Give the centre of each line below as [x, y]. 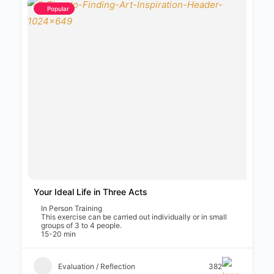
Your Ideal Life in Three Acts [91, 192]
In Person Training [72, 208]
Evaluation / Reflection [97, 266]
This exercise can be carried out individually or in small [134, 217]
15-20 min [58, 234]
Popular [58, 9]
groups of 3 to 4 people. [81, 225]
